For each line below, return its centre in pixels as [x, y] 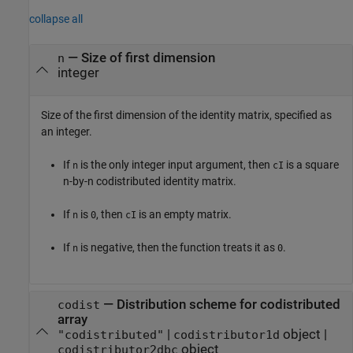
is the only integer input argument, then [175, 164]
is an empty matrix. [184, 214]
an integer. [67, 131]
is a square [311, 164]
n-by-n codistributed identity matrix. [150, 181]
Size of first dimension [148, 58]
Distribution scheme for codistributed [228, 305]
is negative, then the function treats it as [178, 247]
